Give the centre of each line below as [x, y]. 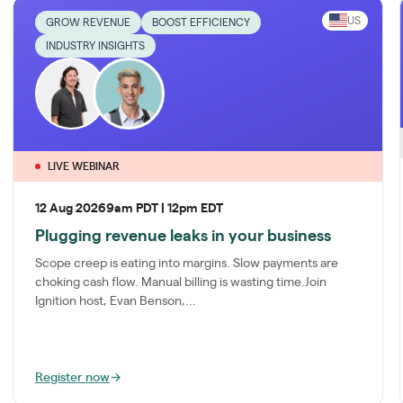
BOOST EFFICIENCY [201, 22]
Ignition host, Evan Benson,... [116, 301]
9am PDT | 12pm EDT [165, 208]
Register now [72, 377]
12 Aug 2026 [71, 208]
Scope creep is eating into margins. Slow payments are [187, 263]
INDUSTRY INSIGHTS [95, 45]
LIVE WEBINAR [84, 166]
